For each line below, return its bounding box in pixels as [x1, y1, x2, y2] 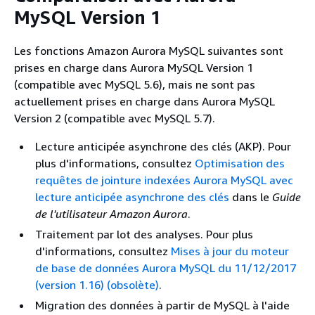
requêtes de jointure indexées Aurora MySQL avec [35, 172, 293, 187]
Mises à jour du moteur [171, 243, 289, 258]
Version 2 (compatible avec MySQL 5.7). [14, 110, 215, 125]
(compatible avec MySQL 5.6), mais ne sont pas [14, 77, 255, 91]
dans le [229, 189, 272, 204]
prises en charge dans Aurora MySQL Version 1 [14, 60, 253, 75]
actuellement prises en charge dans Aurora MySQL [14, 94, 275, 108]
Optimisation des [195, 155, 285, 170]
